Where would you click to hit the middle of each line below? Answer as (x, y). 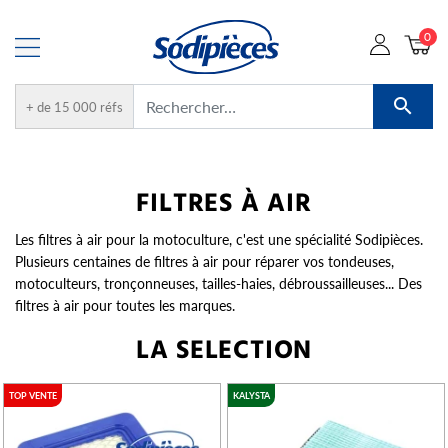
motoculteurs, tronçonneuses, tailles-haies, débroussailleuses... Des (218, 282)
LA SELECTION (224, 351)
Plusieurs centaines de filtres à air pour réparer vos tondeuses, (204, 260)
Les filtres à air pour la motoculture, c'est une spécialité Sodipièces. (219, 238)
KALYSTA (251, 395)
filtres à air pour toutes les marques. (125, 304)
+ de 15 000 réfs (74, 106)
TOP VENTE (33, 395)
